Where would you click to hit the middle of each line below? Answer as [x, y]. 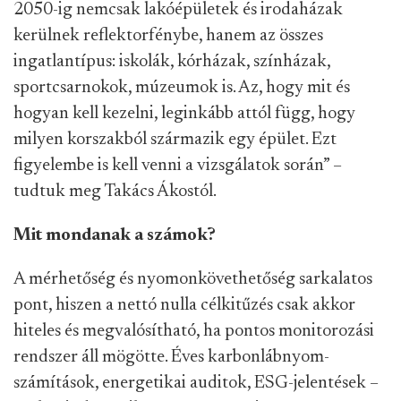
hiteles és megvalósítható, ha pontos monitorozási [194, 331]
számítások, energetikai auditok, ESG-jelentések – [196, 383]
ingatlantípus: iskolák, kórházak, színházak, [172, 61]
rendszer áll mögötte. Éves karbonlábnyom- [171, 357]
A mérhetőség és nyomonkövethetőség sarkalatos [193, 279]
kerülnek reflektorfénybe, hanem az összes [168, 35]
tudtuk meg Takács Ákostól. [115, 191]
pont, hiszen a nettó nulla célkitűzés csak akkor [184, 305]
